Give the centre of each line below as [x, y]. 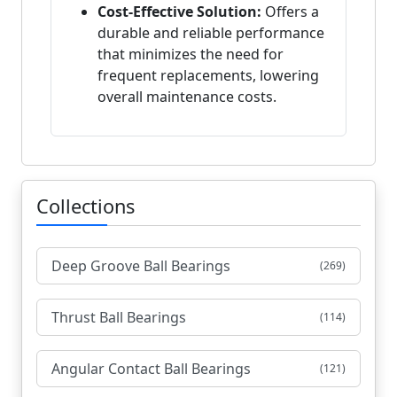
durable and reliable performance [211, 33]
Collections [86, 206]
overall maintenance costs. [187, 97]
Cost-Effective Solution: [179, 12]
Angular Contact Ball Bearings [151, 369]
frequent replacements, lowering [208, 76]
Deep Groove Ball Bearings [141, 266]
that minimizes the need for [191, 54]
